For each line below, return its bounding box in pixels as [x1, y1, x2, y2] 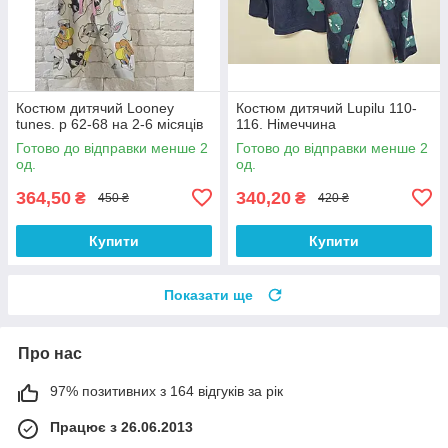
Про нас [18, 344, 82, 362]
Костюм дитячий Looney [16, 99, 174, 116]
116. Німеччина [236, 115, 336, 132]
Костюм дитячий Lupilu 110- [236, 99, 417, 116]
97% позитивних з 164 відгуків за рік [50, 382, 283, 399]
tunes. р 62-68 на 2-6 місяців [16, 115, 203, 132]
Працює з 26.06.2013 [50, 418, 193, 435]
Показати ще [164, 286, 253, 303]
